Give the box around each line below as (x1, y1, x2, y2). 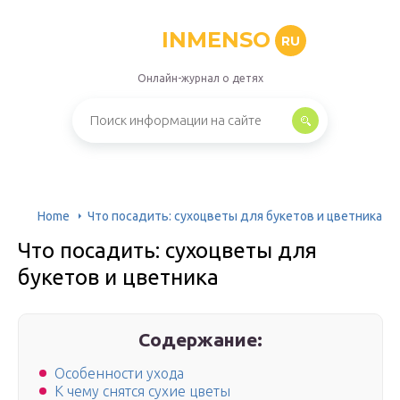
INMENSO (161, 27, 271, 53)
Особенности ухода (54, 365, 184, 382)
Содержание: (138, 329, 263, 350)
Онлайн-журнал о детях (137, 72, 263, 84)
